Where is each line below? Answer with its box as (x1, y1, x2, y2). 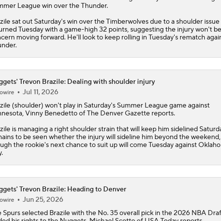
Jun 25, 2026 (22, 195, 63, 204)
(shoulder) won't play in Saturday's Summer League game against (10, 101, 210, 110)
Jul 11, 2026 (22, 87, 58, 97)
